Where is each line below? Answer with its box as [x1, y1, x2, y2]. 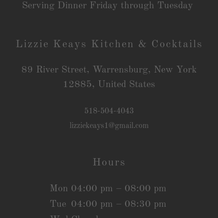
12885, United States [63, 80, 155, 90]
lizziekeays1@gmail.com [69, 122, 149, 130]
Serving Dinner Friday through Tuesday [22, 1, 196, 11]
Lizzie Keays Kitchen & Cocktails [15, 39, 203, 50]
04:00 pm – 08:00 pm [71, 184, 166, 194]
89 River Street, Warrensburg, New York [21, 65, 197, 75]
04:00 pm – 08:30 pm [71, 200, 166, 209]
